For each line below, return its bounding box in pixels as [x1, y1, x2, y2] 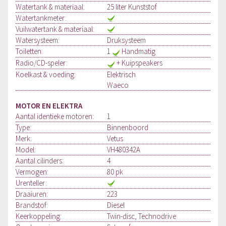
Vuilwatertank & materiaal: [16, 24, 94, 34]
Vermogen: [16, 167, 48, 177]
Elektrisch [107, 70, 136, 80]
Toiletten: [16, 46, 43, 56]
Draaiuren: [16, 189, 48, 199]
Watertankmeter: [16, 13, 67, 23]
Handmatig [120, 46, 156, 56]
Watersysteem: [16, 35, 60, 45]
